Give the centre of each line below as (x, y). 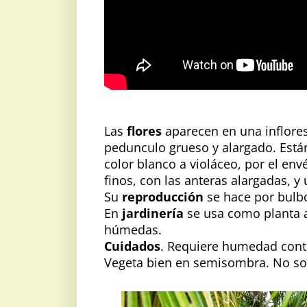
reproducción (164, 196)
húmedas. (133, 229)
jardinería (155, 213)
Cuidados (132, 246)
